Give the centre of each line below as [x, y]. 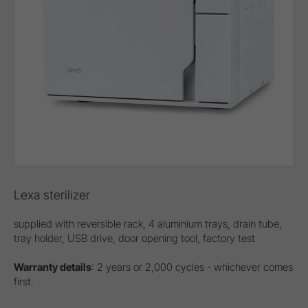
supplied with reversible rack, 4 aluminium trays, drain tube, [148, 224]
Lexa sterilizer [52, 195]
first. [24, 282]
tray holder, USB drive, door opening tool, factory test [134, 239]
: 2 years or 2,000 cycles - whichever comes [192, 267]
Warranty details [53, 267]
